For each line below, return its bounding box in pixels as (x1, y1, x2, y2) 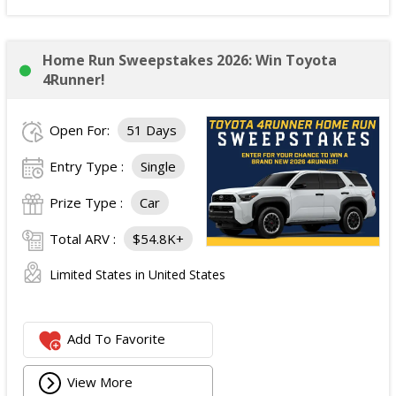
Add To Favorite (67, 330, 166, 348)
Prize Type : (49, 194, 126, 211)
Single (141, 157, 176, 175)
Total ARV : (49, 230, 119, 247)
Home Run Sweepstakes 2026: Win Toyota (42, 50, 337, 70)
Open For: (49, 121, 113, 139)
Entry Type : (49, 157, 127, 175)
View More (67, 372, 133, 391)
